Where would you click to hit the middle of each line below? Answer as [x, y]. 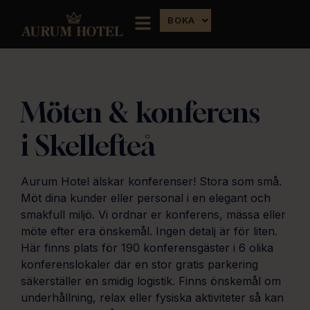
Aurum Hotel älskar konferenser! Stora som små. [151, 181]
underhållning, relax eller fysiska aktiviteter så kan [152, 298]
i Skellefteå [88, 145]
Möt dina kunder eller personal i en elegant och [146, 198]
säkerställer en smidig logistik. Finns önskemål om [151, 281]
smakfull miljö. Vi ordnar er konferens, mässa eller [153, 215]
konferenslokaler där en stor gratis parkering [139, 264]
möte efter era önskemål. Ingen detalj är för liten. [149, 231]
